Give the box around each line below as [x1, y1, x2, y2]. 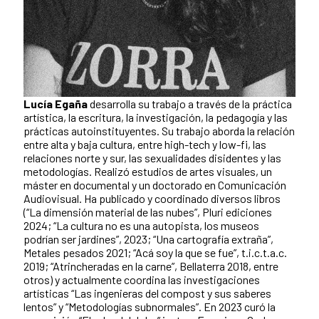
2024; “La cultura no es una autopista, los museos [23, 219, 259, 233]
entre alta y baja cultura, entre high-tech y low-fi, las [23, 137, 266, 152]
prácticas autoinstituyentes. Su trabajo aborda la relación [23, 124, 295, 138]
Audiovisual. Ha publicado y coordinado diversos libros [23, 192, 281, 206]
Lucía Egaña [23, 97, 88, 111]
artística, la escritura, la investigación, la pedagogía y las [23, 110, 288, 125]
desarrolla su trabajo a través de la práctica [88, 97, 292, 111]
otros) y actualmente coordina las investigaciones [23, 273, 260, 287]
